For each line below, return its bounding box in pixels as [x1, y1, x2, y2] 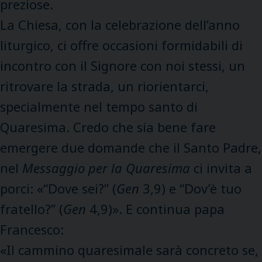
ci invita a [190, 158, 252, 177]
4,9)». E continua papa [86, 199, 225, 218]
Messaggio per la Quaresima [22, 158, 190, 177]
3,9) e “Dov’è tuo [139, 179, 242, 197]
